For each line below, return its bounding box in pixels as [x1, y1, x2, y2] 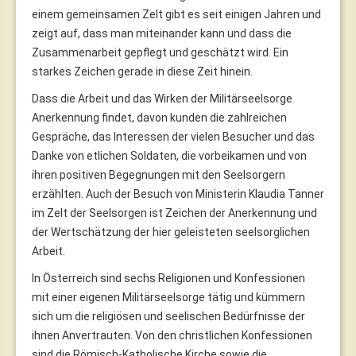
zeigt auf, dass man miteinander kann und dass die [32, 26, 292, 40]
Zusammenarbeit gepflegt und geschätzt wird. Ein [32, 45, 288, 59]
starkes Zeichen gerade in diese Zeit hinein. [32, 64, 253, 78]
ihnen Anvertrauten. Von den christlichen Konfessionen [32, 328, 312, 342]
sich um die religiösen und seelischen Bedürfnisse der [32, 309, 305, 323]
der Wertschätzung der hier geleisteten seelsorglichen [32, 225, 310, 238]
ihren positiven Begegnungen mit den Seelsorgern [32, 168, 285, 181]
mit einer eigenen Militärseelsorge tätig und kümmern [32, 290, 305, 304]
